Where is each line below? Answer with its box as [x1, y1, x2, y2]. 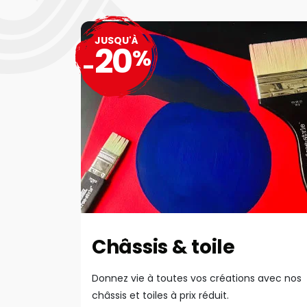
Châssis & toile [92, 234, 235, 260]
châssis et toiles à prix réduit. [92, 288, 229, 302]
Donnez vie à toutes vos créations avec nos [92, 271, 302, 285]
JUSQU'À [95, 34, 138, 47]
